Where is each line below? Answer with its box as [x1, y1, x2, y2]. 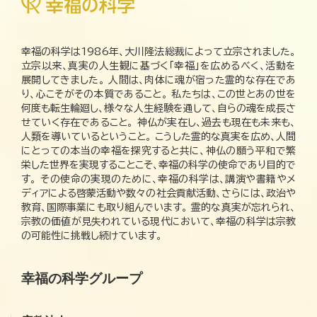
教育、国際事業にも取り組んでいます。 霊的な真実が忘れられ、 [21, 202, 296, 212]
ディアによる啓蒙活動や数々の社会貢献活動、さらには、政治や [21, 188, 296, 198]
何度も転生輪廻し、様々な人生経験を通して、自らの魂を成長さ [21, 103, 296, 113]
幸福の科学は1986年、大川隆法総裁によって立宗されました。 [21, 46, 296, 57]
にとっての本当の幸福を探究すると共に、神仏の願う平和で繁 [21, 145, 296, 156]
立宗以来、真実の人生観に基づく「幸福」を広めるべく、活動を [21, 60, 296, 71]
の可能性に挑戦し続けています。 [21, 230, 162, 241]
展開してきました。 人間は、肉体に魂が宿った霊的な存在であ [21, 74, 296, 85]
